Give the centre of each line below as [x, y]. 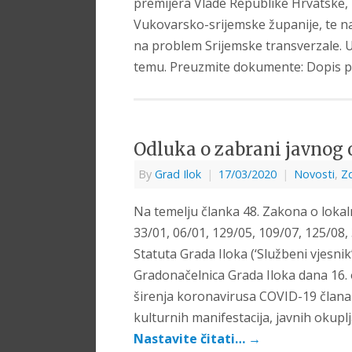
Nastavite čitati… [191, 339]
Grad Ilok [178, 174]
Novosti [314, 174]
